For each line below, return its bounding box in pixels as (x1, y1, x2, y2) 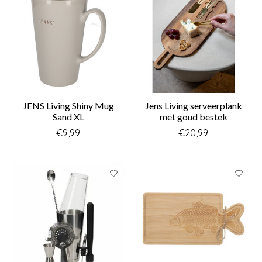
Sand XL (52, 111, 84, 123)
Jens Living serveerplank (144, 100, 242, 112)
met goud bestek (159, 111, 227, 123)
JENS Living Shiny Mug (22, 100, 114, 112)
